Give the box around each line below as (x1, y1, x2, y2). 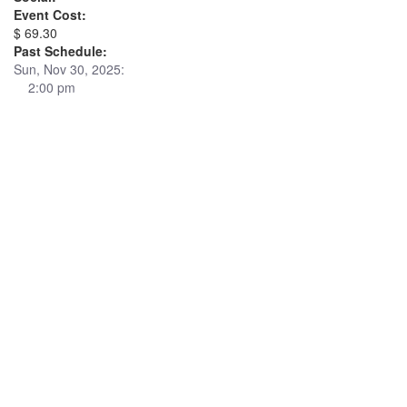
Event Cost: (14, 5, 86, 24)
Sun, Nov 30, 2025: (14, 60, 124, 78)
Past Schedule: (14, 42, 107, 60)
